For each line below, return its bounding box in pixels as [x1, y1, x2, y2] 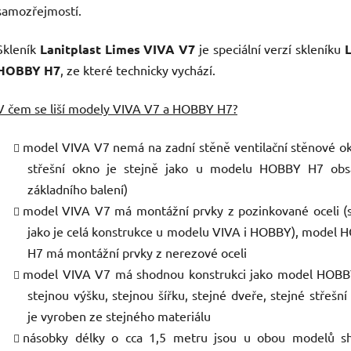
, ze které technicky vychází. [60, 62, 215, 78]
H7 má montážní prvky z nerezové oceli [27, 244, 247, 261]
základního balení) [27, 181, 128, 197]
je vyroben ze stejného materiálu [27, 308, 211, 324]
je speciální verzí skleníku [198, 41, 346, 57]
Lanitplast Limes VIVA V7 [39, 41, 199, 58]
